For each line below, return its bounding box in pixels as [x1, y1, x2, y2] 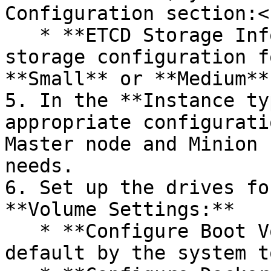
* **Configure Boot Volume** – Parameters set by [5, 220, 39, 242]
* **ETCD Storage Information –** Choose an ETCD [5, 24, 39, 46]
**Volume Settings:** [5, 198, 235, 220]
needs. [5, 155, 74, 177]
